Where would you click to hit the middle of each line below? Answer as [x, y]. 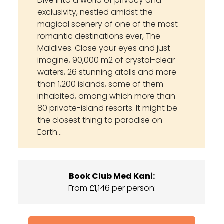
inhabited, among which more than [107, 96]
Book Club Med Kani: [112, 176]
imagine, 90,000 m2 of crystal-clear [106, 60]
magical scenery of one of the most [108, 24]
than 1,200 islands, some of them [101, 84]
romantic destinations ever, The [99, 36]
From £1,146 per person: [112, 188]
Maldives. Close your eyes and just [104, 48]
